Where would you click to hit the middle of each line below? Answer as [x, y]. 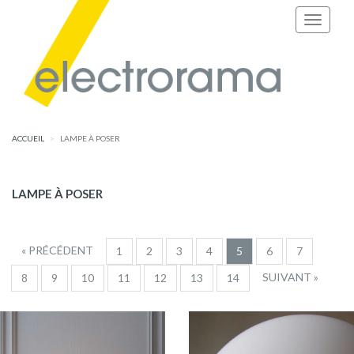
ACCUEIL [28, 138]
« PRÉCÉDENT [57, 250]
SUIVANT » [290, 277]
